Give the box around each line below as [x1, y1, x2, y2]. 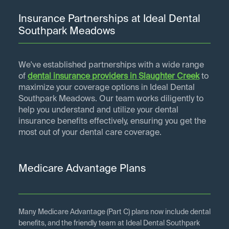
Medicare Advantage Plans [18, 164, 146, 175]
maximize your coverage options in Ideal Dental [18, 84, 195, 93]
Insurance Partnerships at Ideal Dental [18, 14, 200, 25]
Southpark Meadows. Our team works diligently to [18, 95, 203, 104]
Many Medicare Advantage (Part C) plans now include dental [18, 209, 211, 216]
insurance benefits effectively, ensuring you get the [18, 118, 206, 126]
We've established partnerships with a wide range [18, 61, 204, 70]
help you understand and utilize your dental [18, 106, 178, 115]
